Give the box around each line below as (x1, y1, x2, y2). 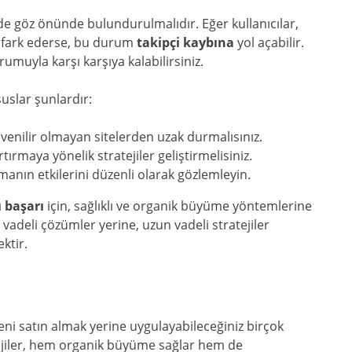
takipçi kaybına (137, 34, 234, 51)
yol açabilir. (234, 34, 304, 51)
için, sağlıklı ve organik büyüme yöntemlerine (44, 197, 312, 214)
